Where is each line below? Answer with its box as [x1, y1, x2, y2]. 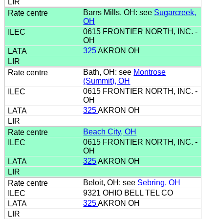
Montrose [133, 67, 166, 76]
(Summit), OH [83, 76, 131, 85]
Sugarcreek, [154, 8, 197, 17]
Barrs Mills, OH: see [83, 8, 154, 17]
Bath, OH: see [83, 67, 134, 76]
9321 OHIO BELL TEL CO [83, 188, 175, 197]
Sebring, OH [137, 178, 181, 187]
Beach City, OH [83, 127, 137, 136]
